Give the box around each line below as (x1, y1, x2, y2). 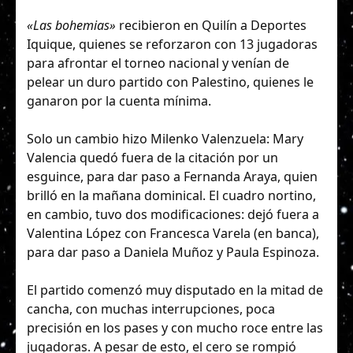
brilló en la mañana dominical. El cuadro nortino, (27, 187, 316, 205)
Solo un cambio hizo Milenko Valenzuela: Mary (27, 130, 303, 148)
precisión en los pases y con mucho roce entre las (27, 319, 323, 337)
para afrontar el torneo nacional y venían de (27, 54, 289, 72)
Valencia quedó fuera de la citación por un (27, 149, 278, 167)
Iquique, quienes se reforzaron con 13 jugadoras (27, 35, 318, 53)
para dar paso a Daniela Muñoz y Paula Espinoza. (27, 243, 319, 262)
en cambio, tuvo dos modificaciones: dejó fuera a (27, 206, 319, 224)
